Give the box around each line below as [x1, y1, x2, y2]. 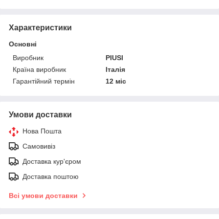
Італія [106, 65, 126, 73]
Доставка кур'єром [22, 157, 81, 165]
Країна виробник [13, 65, 66, 73]
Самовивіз [22, 142, 55, 150]
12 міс [106, 77, 127, 85]
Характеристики [9, 23, 72, 32]
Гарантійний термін [13, 77, 75, 85]
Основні [9, 40, 37, 48]
